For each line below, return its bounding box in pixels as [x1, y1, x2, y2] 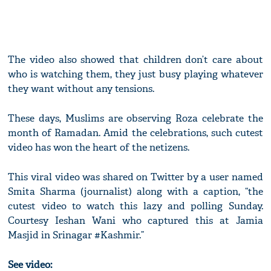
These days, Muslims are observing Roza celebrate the [8, 112, 263, 125]
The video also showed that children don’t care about [8, 53, 263, 67]
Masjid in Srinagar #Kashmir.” [8, 229, 145, 242]
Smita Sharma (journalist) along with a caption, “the [8, 185, 263, 198]
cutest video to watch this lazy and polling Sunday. [8, 200, 263, 213]
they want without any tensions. [8, 82, 155, 96]
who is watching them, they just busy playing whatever [8, 68, 263, 81]
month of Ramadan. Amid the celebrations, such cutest [8, 126, 263, 140]
